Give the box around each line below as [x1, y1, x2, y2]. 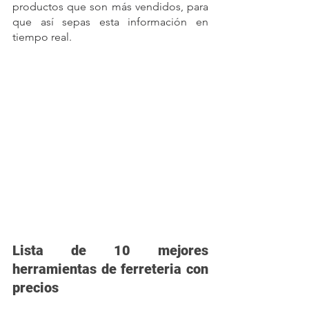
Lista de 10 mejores [12, 241, 208, 259]
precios [12, 279, 59, 296]
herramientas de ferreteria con [12, 260, 208, 277]
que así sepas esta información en [12, 14, 208, 28]
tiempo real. [12, 30, 72, 43]
